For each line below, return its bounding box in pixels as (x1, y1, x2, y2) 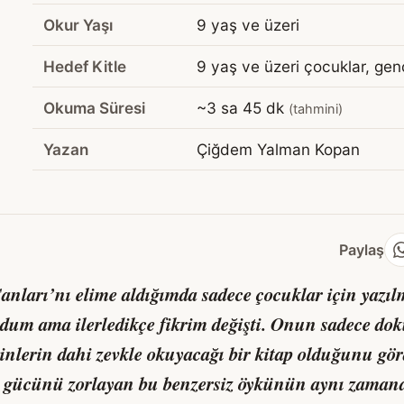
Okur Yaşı (43, 15, 113, 35)
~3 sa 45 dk (197, 98, 289, 118)
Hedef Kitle (43, 57, 126, 77)
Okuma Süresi (43, 98, 145, 118)
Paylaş (339, 240, 384, 259)
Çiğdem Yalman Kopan (197, 140, 360, 160)
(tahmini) (289, 101, 343, 118)
